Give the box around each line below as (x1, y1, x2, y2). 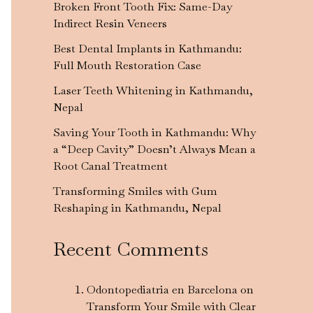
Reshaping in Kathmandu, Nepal (53, 200, 221, 215)
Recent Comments (53, 236, 208, 261)
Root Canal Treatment (53, 158, 168, 173)
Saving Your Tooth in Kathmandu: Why (53, 124, 256, 140)
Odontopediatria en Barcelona (87, 282, 238, 297)
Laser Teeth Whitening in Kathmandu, (53, 82, 253, 98)
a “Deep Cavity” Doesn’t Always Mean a (53, 141, 256, 156)
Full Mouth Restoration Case (53, 57, 201, 73)
